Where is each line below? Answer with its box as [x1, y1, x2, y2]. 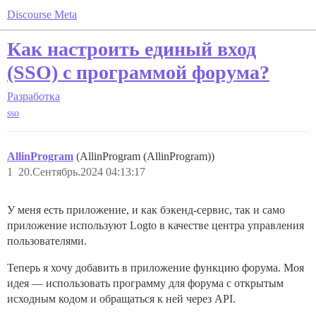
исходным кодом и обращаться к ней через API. [7, 293, 236, 305]
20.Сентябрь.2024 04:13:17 [18, 166, 145, 178]
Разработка [7, 90, 60, 102]
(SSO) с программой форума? [7, 61, 269, 83]
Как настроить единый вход [7, 38, 256, 60]
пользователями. [7, 235, 87, 248]
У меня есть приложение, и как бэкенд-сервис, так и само [7, 204, 285, 217]
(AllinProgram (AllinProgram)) [76, 150, 214, 163]
